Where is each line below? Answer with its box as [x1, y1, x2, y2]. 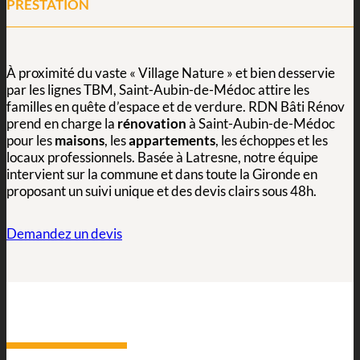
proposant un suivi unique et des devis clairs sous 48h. [6, 182, 317, 200]
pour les [6, 132, 55, 149]
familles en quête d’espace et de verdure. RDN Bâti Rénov [6, 98, 345, 116]
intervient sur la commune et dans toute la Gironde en [6, 166, 317, 183]
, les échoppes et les [215, 132, 328, 149]
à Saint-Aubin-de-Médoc [186, 115, 335, 133]
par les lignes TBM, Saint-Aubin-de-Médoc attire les [6, 81, 309, 99]
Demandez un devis [6, 225, 122, 243]
